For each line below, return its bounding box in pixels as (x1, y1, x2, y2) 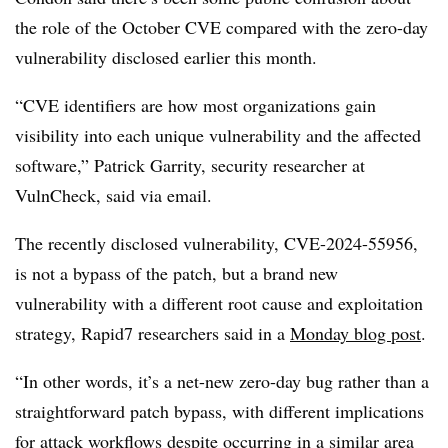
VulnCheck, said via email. (15, 183, 218, 207)
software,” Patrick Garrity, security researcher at (15, 153, 365, 177)
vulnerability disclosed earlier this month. (15, 45, 317, 69)
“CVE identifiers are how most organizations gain (15, 93, 376, 117)
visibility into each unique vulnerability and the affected (15, 123, 421, 147)
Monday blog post (290, 321, 421, 345)
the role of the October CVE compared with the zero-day (15, 15, 428, 39)
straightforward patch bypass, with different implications (15, 399, 424, 423)
